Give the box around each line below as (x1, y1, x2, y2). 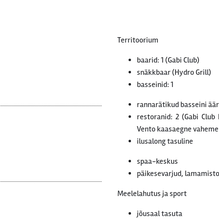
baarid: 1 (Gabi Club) (137, 55, 199, 65)
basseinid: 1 (137, 80, 174, 89)
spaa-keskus (137, 156, 178, 166)
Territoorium (117, 35, 158, 45)
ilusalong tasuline (137, 136, 193, 146)
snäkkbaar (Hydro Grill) (137, 67, 211, 77)
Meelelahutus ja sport (117, 189, 187, 198)
